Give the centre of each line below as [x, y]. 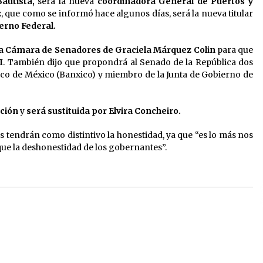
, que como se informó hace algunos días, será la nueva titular [127, 14]
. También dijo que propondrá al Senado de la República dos [128, 63]
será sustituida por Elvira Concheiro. [104, 111]
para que [235, 50]
